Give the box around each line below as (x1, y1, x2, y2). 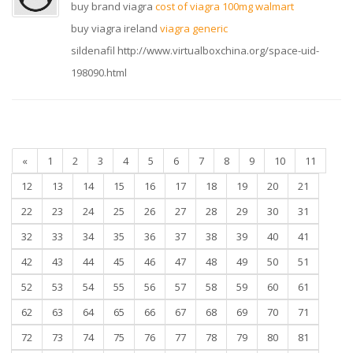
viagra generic (160, 21, 228, 35)
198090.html (71, 65, 127, 80)
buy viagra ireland (71, 21, 160, 35)
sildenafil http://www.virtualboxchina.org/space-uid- (71, 43, 319, 58)
